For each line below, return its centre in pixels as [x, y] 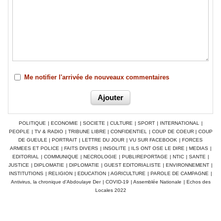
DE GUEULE [34, 140]
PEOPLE [19, 132]
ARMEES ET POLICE [34, 148]
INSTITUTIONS [26, 174]
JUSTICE [19, 165]
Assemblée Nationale [157, 182]
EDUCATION [92, 174]
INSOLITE [114, 148]
